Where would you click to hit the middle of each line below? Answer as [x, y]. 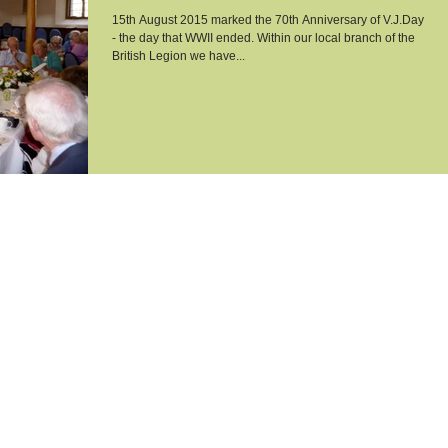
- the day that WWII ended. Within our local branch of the [263, 38]
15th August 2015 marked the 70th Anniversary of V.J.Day [268, 20]
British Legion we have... [178, 56]
